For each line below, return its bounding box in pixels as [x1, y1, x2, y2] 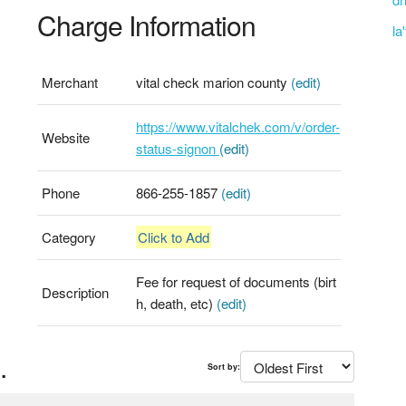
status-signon [135, 139, 219, 158]
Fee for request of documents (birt [135, 272, 336, 291]
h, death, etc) [135, 294, 217, 313]
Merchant [41, 72, 98, 92]
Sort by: [207, 360, 240, 372]
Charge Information [36, 5, 256, 44]
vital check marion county [135, 72, 291, 92]
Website [41, 128, 90, 147]
